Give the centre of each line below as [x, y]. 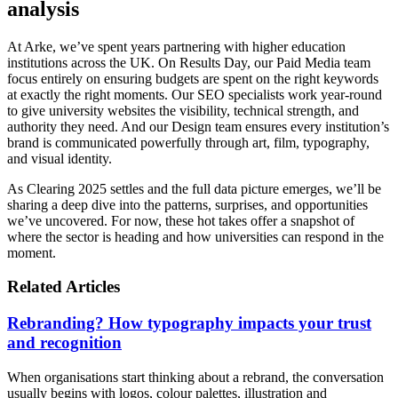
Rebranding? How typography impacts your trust [189, 323]
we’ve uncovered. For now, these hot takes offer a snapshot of [181, 220]
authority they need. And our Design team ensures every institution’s [198, 126]
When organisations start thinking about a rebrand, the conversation [195, 377]
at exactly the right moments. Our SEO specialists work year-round [195, 94]
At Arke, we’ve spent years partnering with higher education [176, 46]
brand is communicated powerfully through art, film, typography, [188, 142]
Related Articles [64, 287]
